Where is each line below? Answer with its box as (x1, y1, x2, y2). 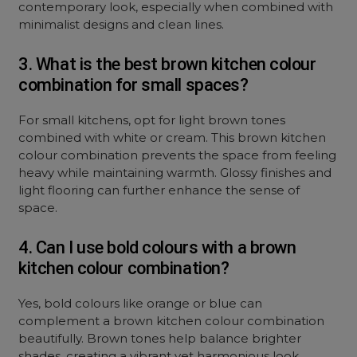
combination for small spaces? (18, 75, 249, 95)
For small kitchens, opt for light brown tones (18, 112, 286, 127)
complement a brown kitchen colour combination (18, 313, 325, 328)
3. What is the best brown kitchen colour (18, 54, 316, 74)
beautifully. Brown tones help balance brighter (18, 331, 302, 346)
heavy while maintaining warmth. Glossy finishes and (18, 165, 332, 180)
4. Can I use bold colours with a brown (18, 237, 296, 257)
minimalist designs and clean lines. (18, 17, 225, 32)
